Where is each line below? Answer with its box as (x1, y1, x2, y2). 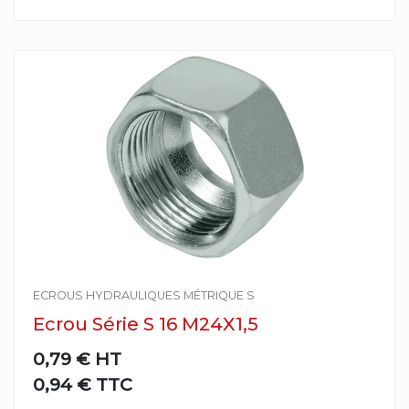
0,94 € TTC (33, 373, 132, 395)
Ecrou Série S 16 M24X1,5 (33, 313, 258, 335)
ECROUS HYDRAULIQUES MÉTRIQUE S (33, 288, 255, 302)
